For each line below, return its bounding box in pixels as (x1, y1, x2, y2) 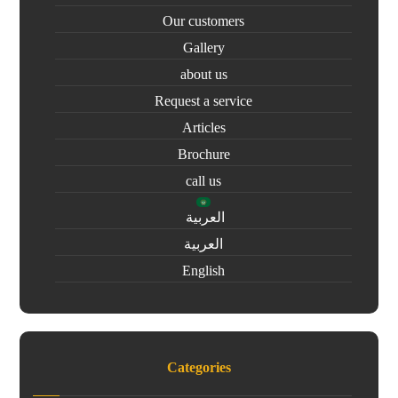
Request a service (155, 93, 252, 109)
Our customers (163, 13, 244, 29)
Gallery (182, 40, 225, 56)
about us (179, 67, 227, 83)
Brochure (177, 147, 230, 163)
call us (186, 173, 221, 189)
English (182, 263, 225, 279)
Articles (181, 120, 226, 136)
